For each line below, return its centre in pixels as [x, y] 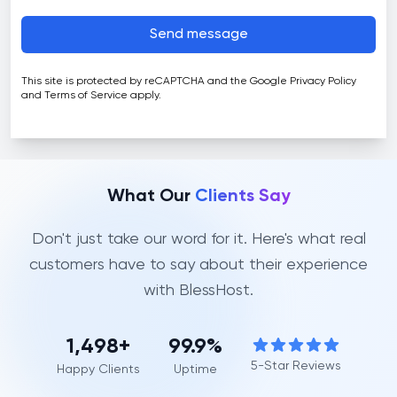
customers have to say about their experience [198, 265]
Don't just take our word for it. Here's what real [198, 239]
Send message [198, 35]
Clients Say [242, 197]
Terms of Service [86, 96]
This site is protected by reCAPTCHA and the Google [154, 82]
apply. [146, 96]
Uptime [195, 370]
